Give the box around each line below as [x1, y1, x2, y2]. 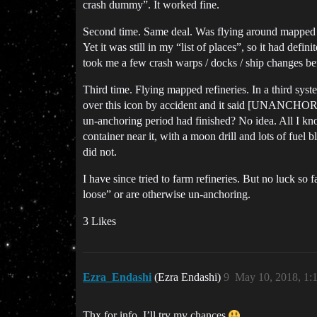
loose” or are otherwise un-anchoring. [83, 188, 250, 201]
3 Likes [83, 215, 116, 228]
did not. [83, 146, 117, 158]
